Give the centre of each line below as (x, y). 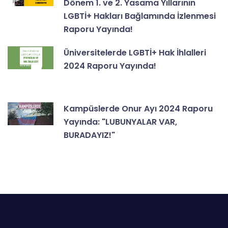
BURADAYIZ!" (89, 135)
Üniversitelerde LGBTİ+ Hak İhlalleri (135, 53)
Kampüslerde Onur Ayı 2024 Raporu (138, 109)
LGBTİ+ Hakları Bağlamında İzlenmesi (140, 16)
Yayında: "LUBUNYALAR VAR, (120, 122)
